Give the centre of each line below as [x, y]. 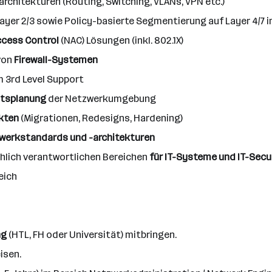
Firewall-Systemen [56, 60]
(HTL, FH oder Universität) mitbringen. [92, 235]
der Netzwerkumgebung [101, 99]
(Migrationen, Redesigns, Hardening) [101, 118]
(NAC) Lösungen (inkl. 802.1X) [121, 40]
